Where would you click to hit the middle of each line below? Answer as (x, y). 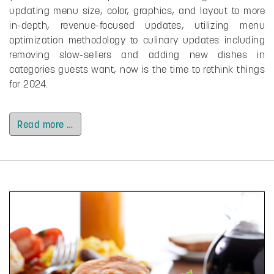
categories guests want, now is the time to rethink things (137, 69)
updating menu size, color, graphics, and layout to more (137, 11)
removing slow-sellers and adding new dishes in (137, 55)
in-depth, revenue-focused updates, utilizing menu (137, 25)
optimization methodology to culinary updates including (137, 40)
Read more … (45, 124)
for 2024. (29, 84)
